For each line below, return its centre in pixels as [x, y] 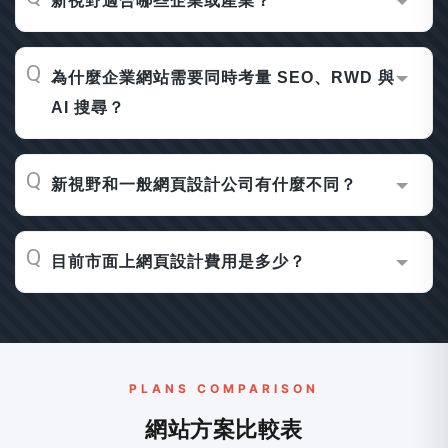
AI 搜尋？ [88, 107]
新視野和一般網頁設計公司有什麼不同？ [204, 184]
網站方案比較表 [224, 429]
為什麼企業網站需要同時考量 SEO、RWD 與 [223, 77]
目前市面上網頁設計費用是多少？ [178, 261]
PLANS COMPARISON [224, 388]
